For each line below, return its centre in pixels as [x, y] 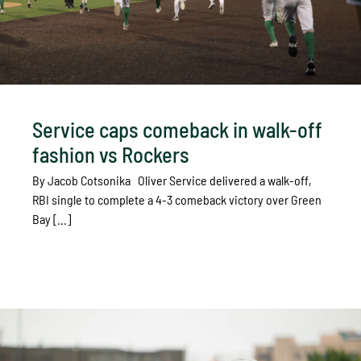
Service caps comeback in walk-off [177, 129]
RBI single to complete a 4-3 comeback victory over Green [177, 199]
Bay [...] [52, 218]
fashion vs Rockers [111, 154]
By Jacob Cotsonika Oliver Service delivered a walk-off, [172, 180]
